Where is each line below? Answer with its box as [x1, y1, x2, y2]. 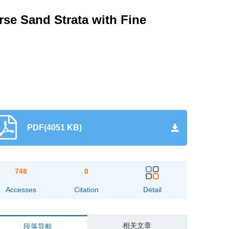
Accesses [5, 186, 36, 194]
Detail [143, 186, 162, 194]
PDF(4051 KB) [27, 123, 82, 132]
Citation [74, 186, 99, 194]
